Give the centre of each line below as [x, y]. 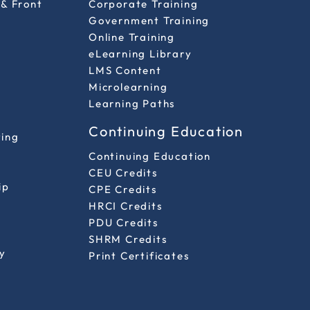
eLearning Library [140, 53]
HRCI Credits [126, 206]
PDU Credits [124, 222]
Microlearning [128, 86]
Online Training [132, 37]
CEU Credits [123, 172]
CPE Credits [123, 189]
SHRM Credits [128, 239]
